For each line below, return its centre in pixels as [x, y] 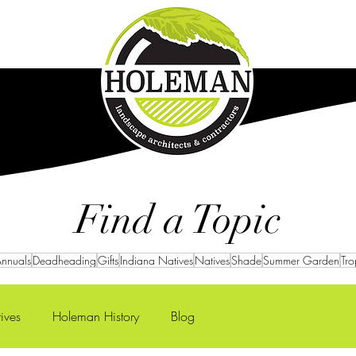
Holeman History [96, 316]
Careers [41, 48]
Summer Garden [301, 260]
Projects [311, 48]
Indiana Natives [157, 260]
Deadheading [64, 260]
